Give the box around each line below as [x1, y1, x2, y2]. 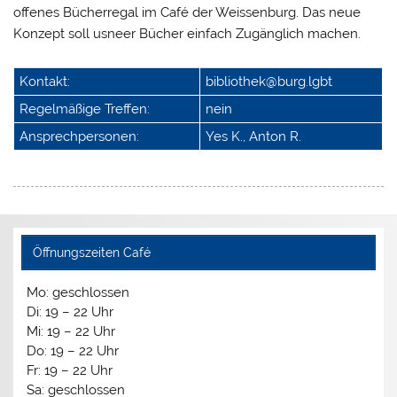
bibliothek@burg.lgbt [206, 74, 333, 90]
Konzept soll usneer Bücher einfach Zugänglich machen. [13, 25, 362, 42]
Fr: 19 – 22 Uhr [27, 362, 113, 378]
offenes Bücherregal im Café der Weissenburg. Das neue [13, 4, 362, 20]
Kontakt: [19, 74, 71, 90]
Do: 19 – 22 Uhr [27, 342, 120, 359]
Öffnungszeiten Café [32, 245, 151, 260]
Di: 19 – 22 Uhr [27, 303, 114, 320]
